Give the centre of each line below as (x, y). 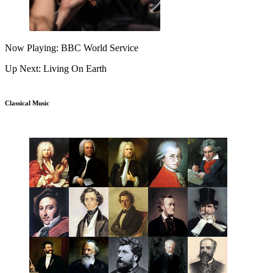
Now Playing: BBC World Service (72, 48)
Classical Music (27, 103)
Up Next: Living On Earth (56, 68)
